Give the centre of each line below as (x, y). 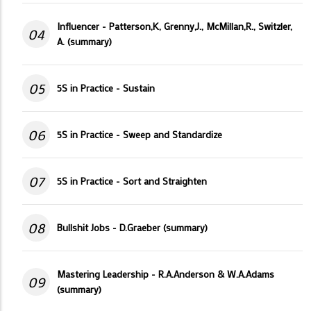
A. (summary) (84, 42)
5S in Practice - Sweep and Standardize (140, 135)
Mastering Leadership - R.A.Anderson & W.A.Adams (166, 274)
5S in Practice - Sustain (106, 88)
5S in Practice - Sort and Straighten (132, 181)
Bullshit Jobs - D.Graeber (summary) (132, 228)
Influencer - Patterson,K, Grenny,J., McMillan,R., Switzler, (175, 26)
